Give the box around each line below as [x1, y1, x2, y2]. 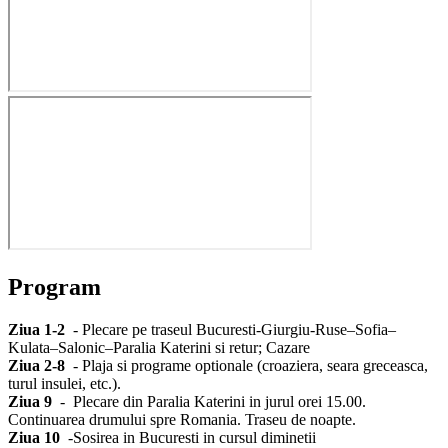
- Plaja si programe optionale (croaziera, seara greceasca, [65, 356, 428, 374]
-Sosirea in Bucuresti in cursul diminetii [60, 428, 316, 446]
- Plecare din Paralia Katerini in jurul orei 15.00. [52, 392, 366, 410]
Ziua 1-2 [8, 320, 65, 338]
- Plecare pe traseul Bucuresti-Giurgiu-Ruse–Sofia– [65, 320, 396, 338]
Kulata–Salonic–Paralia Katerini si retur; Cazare [8, 338, 310, 356]
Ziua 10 [8, 428, 60, 446]
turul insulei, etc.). [8, 374, 121, 392]
